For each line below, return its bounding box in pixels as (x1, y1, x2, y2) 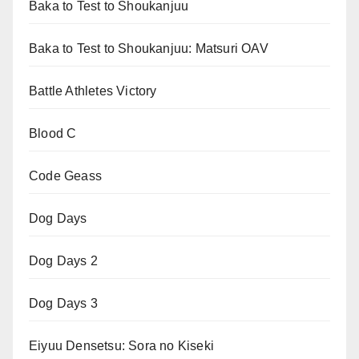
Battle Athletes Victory (29, 84, 157, 99)
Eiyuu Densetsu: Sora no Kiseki (29, 339, 214, 353)
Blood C (29, 127, 77, 141)
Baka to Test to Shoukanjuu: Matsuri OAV (29, 42, 268, 56)
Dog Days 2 (29, 254, 98, 268)
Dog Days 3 (29, 296, 98, 311)
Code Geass (29, 169, 102, 184)
